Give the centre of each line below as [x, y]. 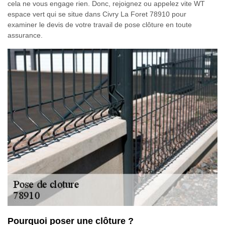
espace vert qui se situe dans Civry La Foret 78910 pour [97, 14]
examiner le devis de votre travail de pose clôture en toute [100, 24]
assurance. [25, 35]
